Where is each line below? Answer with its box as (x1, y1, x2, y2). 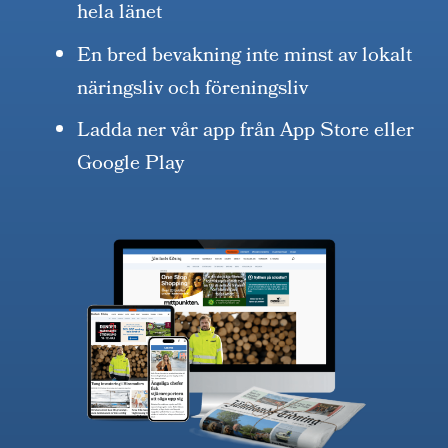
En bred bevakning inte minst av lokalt (77, 39, 413, 74)
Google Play (77, 148, 185, 183)
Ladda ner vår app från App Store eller (77, 115, 415, 150)
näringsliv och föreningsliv (77, 72, 309, 107)
